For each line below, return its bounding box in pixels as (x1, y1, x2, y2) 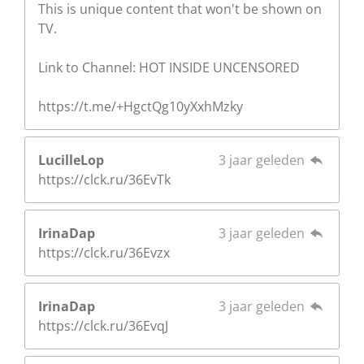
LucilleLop (38, 150, 104, 169)
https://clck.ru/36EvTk (38, 170, 171, 188)
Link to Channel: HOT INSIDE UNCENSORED (38, 58, 300, 76)
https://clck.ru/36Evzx (38, 243, 170, 262)
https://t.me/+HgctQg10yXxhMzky (38, 97, 243, 115)
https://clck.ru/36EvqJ (38, 316, 168, 335)
